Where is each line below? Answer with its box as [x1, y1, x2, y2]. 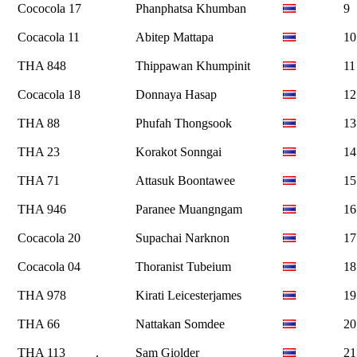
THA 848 [18, 58, 66, 73]
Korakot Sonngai [135, 144, 222, 159]
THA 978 [18, 288, 66, 302]
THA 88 [18, 116, 60, 130]
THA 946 [18, 202, 66, 216]
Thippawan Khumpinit [135, 58, 250, 73]
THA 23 [18, 144, 60, 159]
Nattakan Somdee [135, 316, 225, 331]
